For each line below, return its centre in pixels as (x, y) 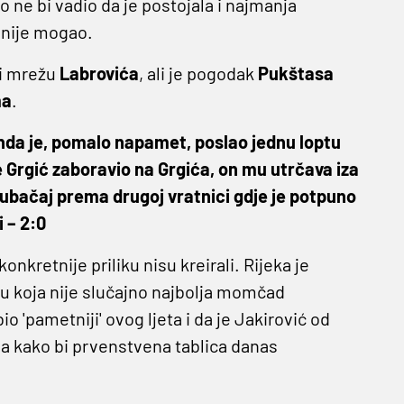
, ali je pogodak (198, 73)
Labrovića (99, 73)
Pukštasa (295, 73)
